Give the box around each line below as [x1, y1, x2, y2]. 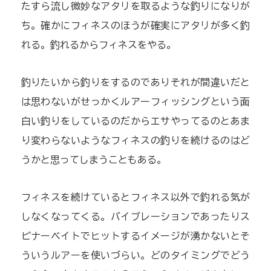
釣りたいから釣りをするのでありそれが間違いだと [21, 77, 250, 87]
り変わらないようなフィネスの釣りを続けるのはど [21, 135, 250, 145]
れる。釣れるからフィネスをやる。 [21, 39, 176, 50]
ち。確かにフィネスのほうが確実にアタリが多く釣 [21, 20, 250, 30]
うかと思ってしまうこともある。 [21, 154, 166, 165]
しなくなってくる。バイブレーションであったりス [21, 211, 250, 221]
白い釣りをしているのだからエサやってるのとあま [21, 116, 250, 126]
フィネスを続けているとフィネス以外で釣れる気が [21, 192, 250, 202]
